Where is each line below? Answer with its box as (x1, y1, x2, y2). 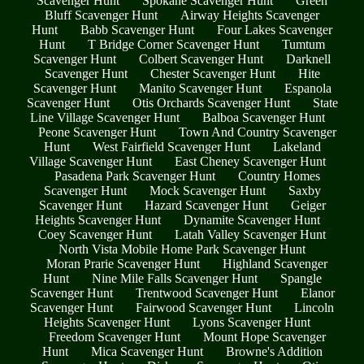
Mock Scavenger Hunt (149, 183, 266, 197)
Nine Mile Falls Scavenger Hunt (91, 271, 258, 285)
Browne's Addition (225, 344, 323, 358)
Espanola (284, 80, 331, 95)
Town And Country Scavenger (178, 124, 336, 139)
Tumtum (282, 37, 325, 51)
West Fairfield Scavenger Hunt (92, 139, 250, 154)
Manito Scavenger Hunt (138, 80, 262, 95)
